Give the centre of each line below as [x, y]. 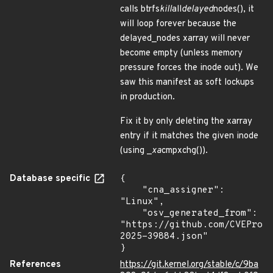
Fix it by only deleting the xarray [186, 122]
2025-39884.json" [164, 237]
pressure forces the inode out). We [189, 68]
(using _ [136, 151]
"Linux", [142, 202]
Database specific [51, 179]
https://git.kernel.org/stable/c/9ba [189, 265]
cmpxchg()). [185, 151]
